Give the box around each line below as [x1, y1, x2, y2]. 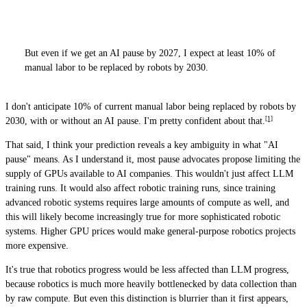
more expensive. [5, 241, 69, 251]
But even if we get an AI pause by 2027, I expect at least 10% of [25, 48, 275, 58]
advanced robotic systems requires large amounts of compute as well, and [5, 197, 289, 208]
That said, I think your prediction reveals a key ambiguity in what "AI [5, 140, 278, 150]
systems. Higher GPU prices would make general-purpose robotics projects [5, 226, 295, 236]
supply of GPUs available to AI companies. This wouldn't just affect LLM [5, 169, 293, 179]
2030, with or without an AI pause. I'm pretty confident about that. [5, 116, 265, 126]
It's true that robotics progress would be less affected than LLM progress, [5, 265, 289, 275]
